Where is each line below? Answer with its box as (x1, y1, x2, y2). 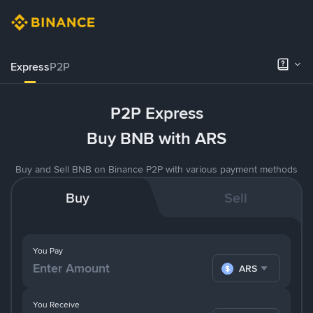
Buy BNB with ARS (87, 127, 226, 150)
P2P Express (110, 102, 203, 124)
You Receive (33, 298, 80, 310)
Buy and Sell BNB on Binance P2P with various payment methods (15, 163, 298, 175)
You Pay (33, 245, 63, 256)
